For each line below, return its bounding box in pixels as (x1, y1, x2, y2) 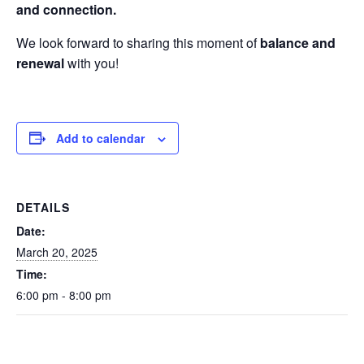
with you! (64, 53, 119, 72)
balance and (260, 32, 336, 52)
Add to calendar (56, 129, 145, 146)
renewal (16, 53, 64, 72)
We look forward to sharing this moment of (16, 32, 260, 52)
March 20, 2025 (16, 243, 97, 260)
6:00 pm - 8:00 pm (16, 286, 111, 303)
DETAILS (16, 198, 70, 215)
